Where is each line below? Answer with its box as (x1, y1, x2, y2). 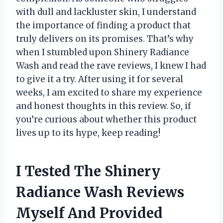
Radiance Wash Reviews (16, 183, 184, 201)
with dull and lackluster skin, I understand (16, 6, 196, 17)
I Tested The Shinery (16, 162, 160, 180)
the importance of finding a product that (16, 19, 191, 31)
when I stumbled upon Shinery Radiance (16, 46, 189, 58)
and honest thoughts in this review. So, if (16, 100, 191, 111)
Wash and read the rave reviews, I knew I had (16, 60, 206, 71)
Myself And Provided (16, 204, 163, 222)
